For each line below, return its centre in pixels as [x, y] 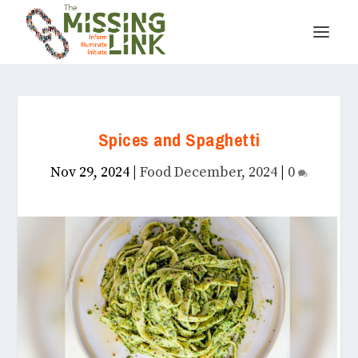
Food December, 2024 [209, 172]
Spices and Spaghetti [179, 140]
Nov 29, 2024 [90, 172]
